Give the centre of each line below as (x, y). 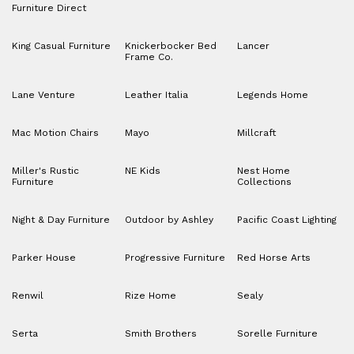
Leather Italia (156, 95)
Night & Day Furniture (61, 220)
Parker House (44, 258)
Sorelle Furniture (278, 334)
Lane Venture (43, 95)
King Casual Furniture (61, 46)
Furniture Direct (49, 8)
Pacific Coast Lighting (287, 220)
